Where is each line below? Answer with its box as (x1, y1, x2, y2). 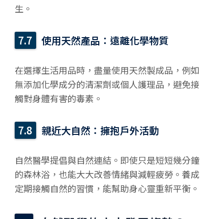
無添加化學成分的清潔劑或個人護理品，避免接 (15, 77, 199, 90)
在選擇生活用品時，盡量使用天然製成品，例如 (15, 63, 199, 76)
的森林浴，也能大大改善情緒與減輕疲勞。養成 (15, 167, 199, 180)
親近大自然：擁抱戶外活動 (42, 123, 159, 137)
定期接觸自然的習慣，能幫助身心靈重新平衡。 (15, 181, 199, 195)
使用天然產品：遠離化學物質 (42, 33, 169, 47)
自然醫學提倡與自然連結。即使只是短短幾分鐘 (15, 153, 199, 166)
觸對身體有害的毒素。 (15, 91, 103, 105)
